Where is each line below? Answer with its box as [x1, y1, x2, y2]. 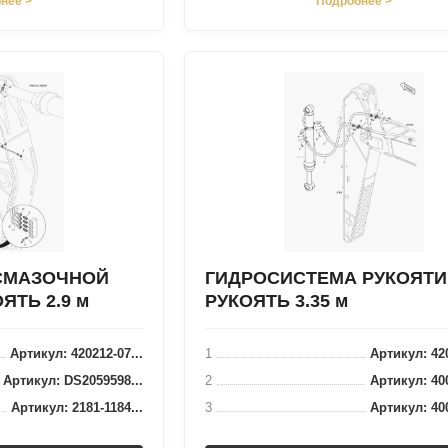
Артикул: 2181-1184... [11, 400, 143, 415]
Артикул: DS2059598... [3, 373, 143, 388]
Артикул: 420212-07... [10, 346, 143, 361]
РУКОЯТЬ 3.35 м [205, 291, 348, 311]
